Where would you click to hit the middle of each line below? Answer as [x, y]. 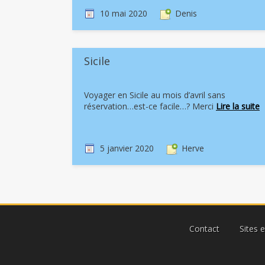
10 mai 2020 [124, 13]
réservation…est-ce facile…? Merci [150, 106]
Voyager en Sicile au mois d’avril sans [155, 95]
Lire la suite [238, 106]
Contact [204, 229]
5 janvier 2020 [127, 148]
